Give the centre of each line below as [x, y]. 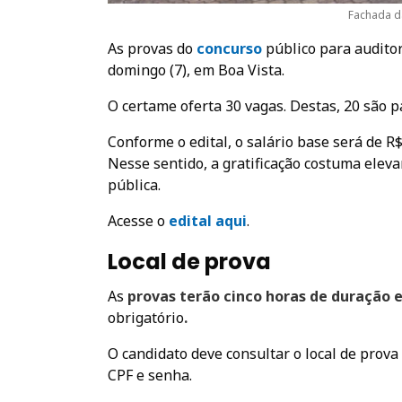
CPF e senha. [150, 375]
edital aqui [208, 220]
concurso [231, 48]
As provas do [152, 48]
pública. [134, 184]
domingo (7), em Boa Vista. [196, 70]
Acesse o [138, 220]
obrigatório [146, 317]
